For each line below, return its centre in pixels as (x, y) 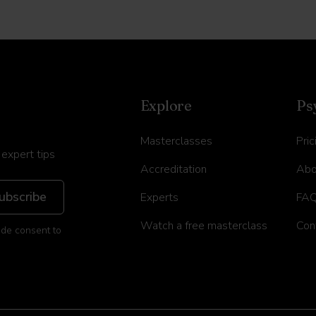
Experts (159, 197)
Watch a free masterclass (203, 226)
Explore (166, 105)
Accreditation (173, 169)
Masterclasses (176, 141)
